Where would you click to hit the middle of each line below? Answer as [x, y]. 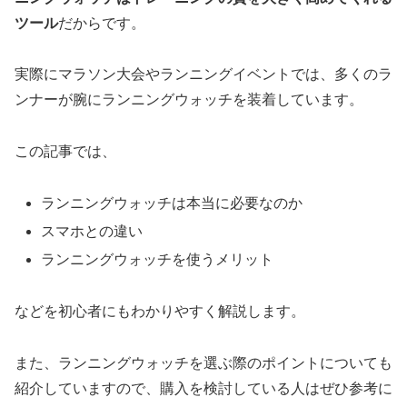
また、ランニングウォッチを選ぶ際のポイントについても [203, 363]
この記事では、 [65, 152]
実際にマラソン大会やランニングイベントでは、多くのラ [203, 74]
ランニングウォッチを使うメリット [158, 260]
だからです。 [102, 23]
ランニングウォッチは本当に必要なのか [172, 203]
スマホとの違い [92, 232]
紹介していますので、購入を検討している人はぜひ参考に [203, 389]
